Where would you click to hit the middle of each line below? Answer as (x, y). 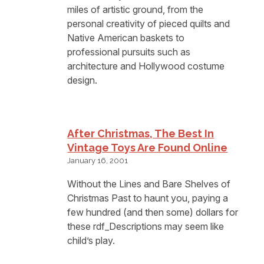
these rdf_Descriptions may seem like (146, 226)
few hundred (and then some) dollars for (153, 212)
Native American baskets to (126, 37)
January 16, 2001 (98, 161)
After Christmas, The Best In (141, 134)
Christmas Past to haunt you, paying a (148, 198)
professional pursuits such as (129, 52)
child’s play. (91, 240)
